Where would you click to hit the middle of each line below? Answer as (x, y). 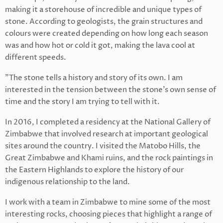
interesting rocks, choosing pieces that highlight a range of (109, 214)
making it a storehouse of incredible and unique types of (103, 9)
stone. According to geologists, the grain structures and (104, 21)
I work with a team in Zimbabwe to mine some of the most (108, 202)
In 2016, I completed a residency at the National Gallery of (108, 122)
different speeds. (36, 57)
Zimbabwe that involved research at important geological (107, 134)
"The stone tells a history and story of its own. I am (94, 78)
